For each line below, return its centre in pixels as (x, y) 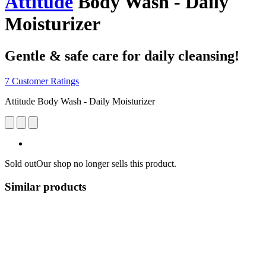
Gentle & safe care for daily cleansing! (122, 56)
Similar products (45, 186)
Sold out (20, 163)
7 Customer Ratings (42, 81)
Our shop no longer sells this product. (106, 163)
